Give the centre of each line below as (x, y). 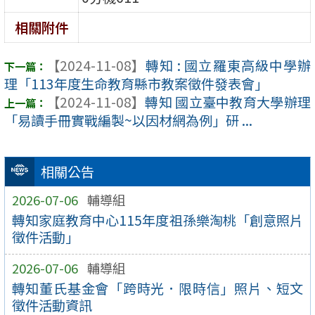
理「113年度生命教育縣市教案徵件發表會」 (136, 84)
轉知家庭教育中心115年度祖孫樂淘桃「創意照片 (157, 220)
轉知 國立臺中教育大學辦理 (228, 102)
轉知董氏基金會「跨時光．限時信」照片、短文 (157, 289)
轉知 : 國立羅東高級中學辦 (228, 66)
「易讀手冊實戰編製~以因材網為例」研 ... (128, 121)
